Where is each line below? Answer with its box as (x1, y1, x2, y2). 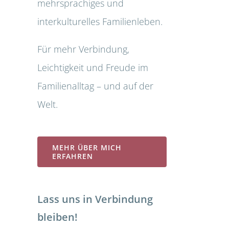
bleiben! (37, 210, 78, 224)
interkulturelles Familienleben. (37, 15, 163, 28)
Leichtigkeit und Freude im (37, 61, 148, 74)
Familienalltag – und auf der (37, 79, 153, 92)
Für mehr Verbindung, (37, 42, 129, 55)
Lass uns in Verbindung (37, 192, 153, 206)
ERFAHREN (52, 151, 93, 161)
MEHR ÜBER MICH (52, 142, 122, 152)
